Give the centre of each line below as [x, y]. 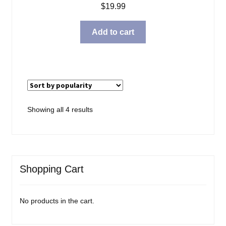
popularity [108, 134]
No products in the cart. [57, 201]
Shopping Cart [51, 169]
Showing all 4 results [60, 109]
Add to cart [113, 32]
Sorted [103, 109]
